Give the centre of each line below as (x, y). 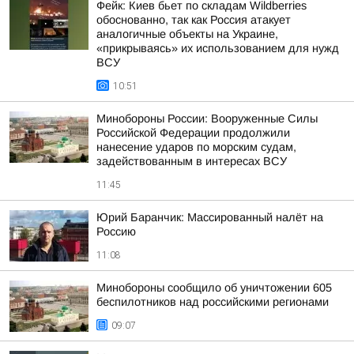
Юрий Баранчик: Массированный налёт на (210, 217)
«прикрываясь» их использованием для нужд (218, 48)
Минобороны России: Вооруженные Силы (207, 119)
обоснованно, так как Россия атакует (194, 20)
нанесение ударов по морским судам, (196, 147)
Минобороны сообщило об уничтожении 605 (214, 288)
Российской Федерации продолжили (193, 133)
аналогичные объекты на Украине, (187, 34)
